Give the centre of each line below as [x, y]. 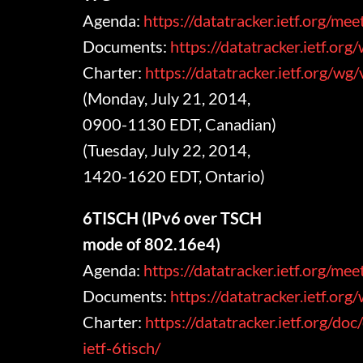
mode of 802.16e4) [152, 244]
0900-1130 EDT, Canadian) [180, 124]
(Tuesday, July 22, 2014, [167, 150]
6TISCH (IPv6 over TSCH [173, 218]
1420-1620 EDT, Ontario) [174, 176]
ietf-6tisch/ [124, 348]
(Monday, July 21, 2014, [167, 98]
